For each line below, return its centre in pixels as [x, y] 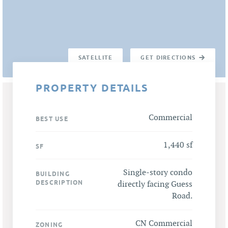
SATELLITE [95, 58]
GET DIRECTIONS [168, 58]
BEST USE [52, 119]
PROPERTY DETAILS [92, 88]
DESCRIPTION [60, 183]
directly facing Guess [155, 185]
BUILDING [53, 174]
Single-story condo [158, 173]
